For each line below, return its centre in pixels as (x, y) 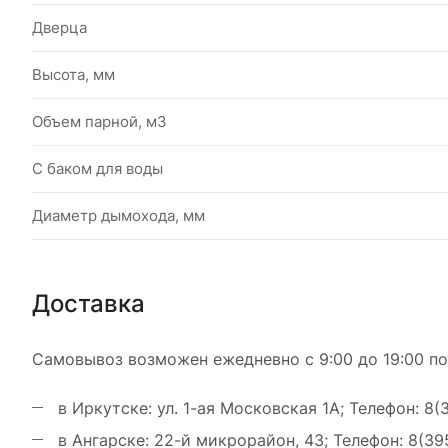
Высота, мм (73, 74)
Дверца (59, 27)
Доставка (88, 303)
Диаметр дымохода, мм (118, 215)
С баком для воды (97, 168)
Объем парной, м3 (99, 121)
